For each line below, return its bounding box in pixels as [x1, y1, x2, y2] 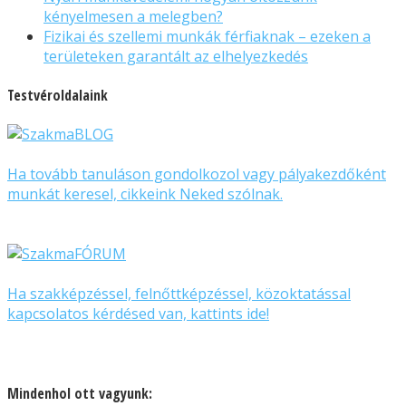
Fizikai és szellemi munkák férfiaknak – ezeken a [43, 25, 371, 46]
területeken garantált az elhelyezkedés [43, 45, 308, 66]
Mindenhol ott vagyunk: [7, 382, 152, 403]
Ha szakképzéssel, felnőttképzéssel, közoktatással [7, 284, 351, 304]
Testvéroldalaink [7, 85, 108, 106]
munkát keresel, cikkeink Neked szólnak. [7, 184, 283, 205]
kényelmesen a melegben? [43, 5, 223, 26]
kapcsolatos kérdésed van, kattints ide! [7, 304, 269, 324]
